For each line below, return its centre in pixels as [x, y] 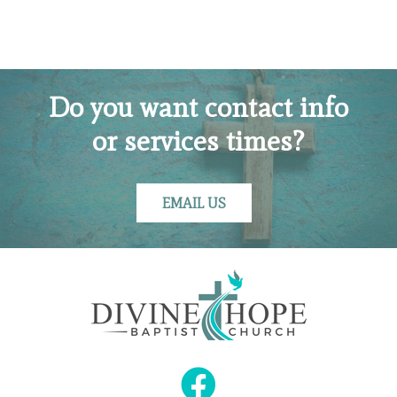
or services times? [198, 140]
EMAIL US [195, 203]
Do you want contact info [198, 107]
